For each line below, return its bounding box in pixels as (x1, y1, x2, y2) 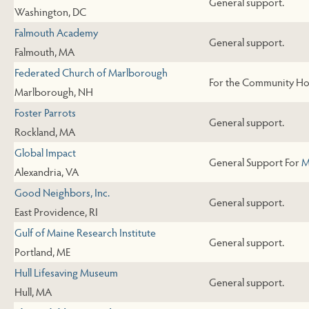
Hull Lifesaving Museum (14, 265, 118, 280)
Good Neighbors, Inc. (14, 185, 110, 200)
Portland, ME (14, 244, 70, 259)
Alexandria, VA (14, 164, 79, 179)
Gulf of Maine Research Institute (14, 225, 156, 240)
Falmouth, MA (14, 44, 74, 59)
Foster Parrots (14, 105, 76, 120)
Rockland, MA (14, 124, 75, 139)
